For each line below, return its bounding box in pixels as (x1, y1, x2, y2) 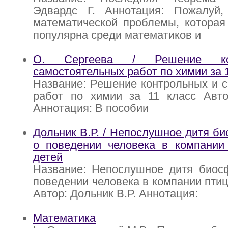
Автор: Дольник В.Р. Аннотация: (33, 187, 198, 201)
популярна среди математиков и (33, 28, 201, 42)
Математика (33, 212, 96, 225)
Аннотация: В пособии (33, 102, 149, 115)
